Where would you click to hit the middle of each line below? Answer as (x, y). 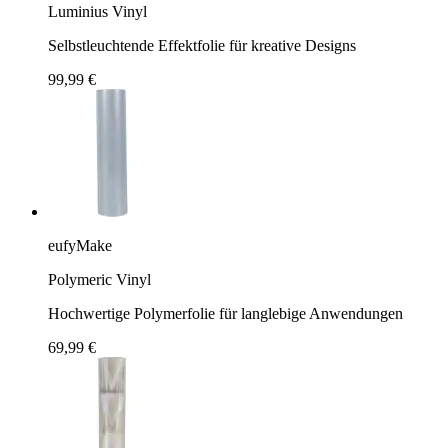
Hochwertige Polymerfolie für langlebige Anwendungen (225, 313)
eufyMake (80, 245)
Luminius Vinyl (97, 11)
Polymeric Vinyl (99, 279)
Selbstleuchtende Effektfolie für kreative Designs (202, 45)
